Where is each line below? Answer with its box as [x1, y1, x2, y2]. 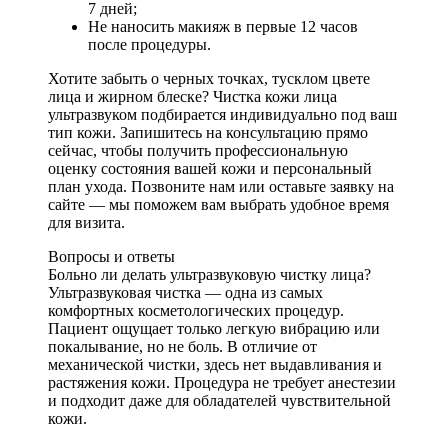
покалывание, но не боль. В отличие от [48, 337, 317, 355]
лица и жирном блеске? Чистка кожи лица [48, 87, 337, 105]
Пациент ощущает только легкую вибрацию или [48, 319, 380, 337]
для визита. [48, 213, 125, 231]
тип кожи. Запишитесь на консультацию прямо [48, 123, 368, 141]
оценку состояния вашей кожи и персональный [48, 159, 372, 177]
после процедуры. [88, 35, 211, 53]
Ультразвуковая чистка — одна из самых [48, 283, 323, 301]
